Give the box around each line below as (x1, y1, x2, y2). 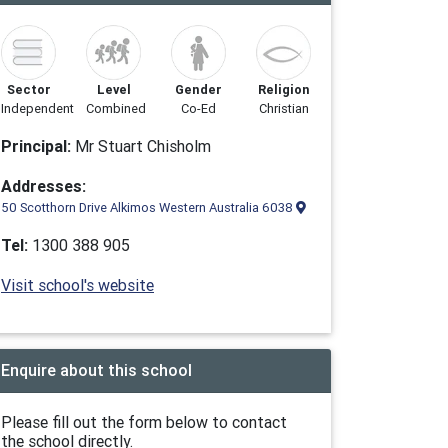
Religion (257, 81, 310, 98)
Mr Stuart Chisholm (71, 136, 211, 156)
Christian (258, 100, 309, 117)
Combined (86, 100, 146, 117)
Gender (175, 81, 222, 98)
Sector (6, 81, 51, 98)
